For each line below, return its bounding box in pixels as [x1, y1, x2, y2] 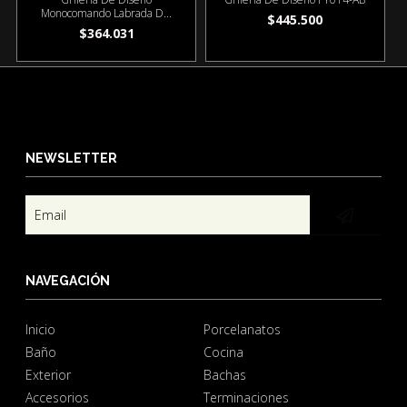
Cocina [203, 343, 243, 362]
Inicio [25, 321, 56, 339]
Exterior [25, 366, 72, 384]
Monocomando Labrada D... [41, 5, 173, 22]
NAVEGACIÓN [25, 273, 111, 289]
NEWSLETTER [25, 151, 118, 166]
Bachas [203, 366, 246, 384]
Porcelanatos [203, 321, 281, 339]
